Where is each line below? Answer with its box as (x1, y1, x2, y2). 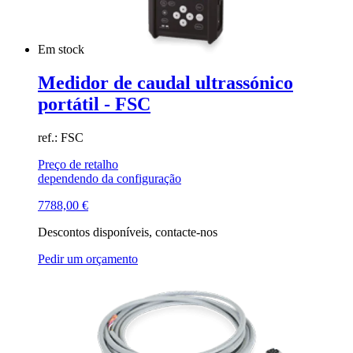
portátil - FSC (38, 94, 150, 115)
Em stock (38, 43, 87, 57)
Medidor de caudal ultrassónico (38, 72, 293, 94)
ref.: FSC (38, 131, 84, 145)
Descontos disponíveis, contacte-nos (38, 225, 217, 240)
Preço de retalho (38, 158, 118, 172)
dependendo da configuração (38, 172, 181, 186)
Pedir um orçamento (38, 252, 138, 266)
